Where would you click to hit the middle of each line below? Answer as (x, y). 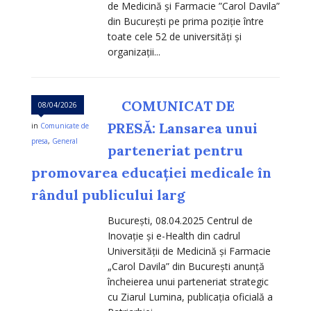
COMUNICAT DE (178, 106)
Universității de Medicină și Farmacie (189, 251)
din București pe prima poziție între (186, 22)
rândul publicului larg (108, 195)
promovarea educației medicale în (151, 173)
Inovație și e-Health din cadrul (174, 236)
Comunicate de (65, 126)
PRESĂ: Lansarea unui (183, 128)
